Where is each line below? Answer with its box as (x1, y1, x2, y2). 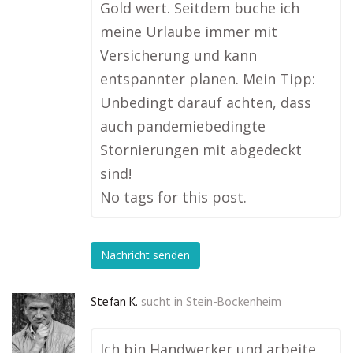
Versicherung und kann (100, 46, 257, 65)
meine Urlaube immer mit (100, 22, 277, 41)
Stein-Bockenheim (186, 293, 281, 312)
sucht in (141, 293, 183, 312)
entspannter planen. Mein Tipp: (100, 69, 315, 88)
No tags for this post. (100, 188, 247, 206)
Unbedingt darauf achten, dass (100, 93, 311, 112)
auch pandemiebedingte (100, 117, 266, 136)
